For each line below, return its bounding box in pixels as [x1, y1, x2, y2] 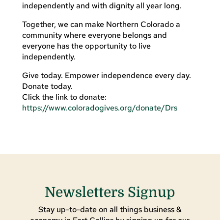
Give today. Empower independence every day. [22, 70, 191, 81]
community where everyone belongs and [22, 29, 167, 40]
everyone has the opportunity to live [22, 40, 151, 51]
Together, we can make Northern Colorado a [22, 19, 180, 29]
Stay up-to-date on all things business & [38, 204, 182, 215]
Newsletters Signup [45, 184, 175, 200]
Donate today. [22, 81, 73, 91]
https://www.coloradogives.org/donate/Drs [22, 102, 177, 113]
